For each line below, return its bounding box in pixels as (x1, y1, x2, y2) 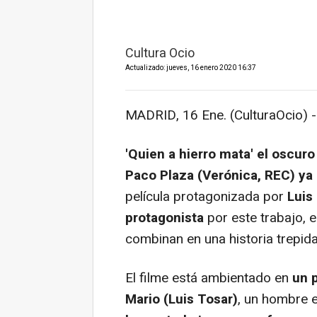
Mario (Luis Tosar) (125, 289, 238, 309)
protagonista (125, 208, 204, 228)
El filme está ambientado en (125, 268, 292, 288)
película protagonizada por (125, 187, 287, 207)
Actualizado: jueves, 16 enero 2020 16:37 (125, 63, 256, 73)
